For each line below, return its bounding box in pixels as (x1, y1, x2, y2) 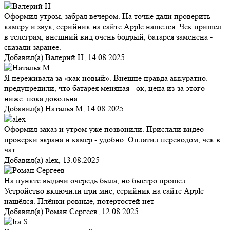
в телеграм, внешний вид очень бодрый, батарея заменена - (4, 32, 213, 42)
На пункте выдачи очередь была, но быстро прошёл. (4, 176, 188, 186)
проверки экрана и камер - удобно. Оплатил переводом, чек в (4, 135, 220, 145)
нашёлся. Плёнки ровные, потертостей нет (4, 196, 154, 206)
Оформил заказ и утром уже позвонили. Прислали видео (4, 124, 204, 135)
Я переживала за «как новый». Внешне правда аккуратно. (4, 73, 208, 83)
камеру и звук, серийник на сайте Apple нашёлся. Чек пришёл (4, 22, 221, 32)
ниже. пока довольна (4, 93, 78, 104)
